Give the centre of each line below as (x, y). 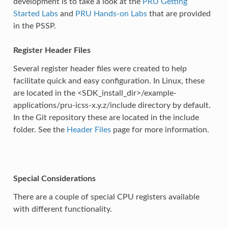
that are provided (179, 13)
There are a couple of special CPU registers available (106, 197)
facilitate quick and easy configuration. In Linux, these (109, 81)
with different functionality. (62, 209)
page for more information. (160, 130)
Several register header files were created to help (100, 68)
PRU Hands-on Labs (111, 13)
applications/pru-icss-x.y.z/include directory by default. (112, 105)
